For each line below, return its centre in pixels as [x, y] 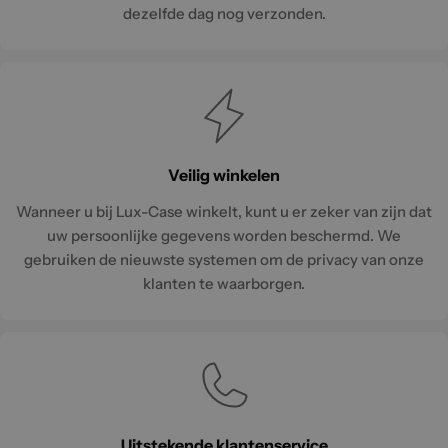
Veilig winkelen [224, 174]
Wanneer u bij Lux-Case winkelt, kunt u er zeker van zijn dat [224, 211]
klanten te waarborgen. [224, 283]
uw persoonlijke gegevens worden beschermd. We [224, 235]
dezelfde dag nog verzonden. [224, 13]
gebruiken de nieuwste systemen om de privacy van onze [224, 259]
